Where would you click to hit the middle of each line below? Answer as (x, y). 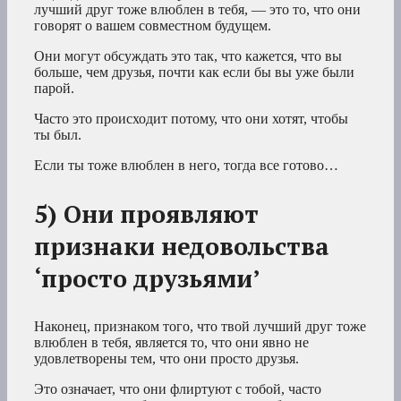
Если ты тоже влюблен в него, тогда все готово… (186, 166)
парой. (54, 89)
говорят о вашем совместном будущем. (153, 26)
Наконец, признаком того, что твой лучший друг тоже (200, 327)
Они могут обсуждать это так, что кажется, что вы (188, 56)
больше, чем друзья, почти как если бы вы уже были (194, 73)
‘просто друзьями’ (147, 279)
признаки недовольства (182, 247)
